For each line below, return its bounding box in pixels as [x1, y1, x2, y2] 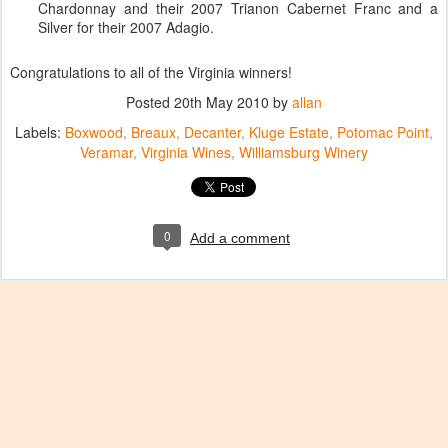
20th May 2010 [174, 92, 269, 112]
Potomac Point [337, 122, 429, 142]
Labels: [15, 122, 65, 142]
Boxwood [65, 122, 123, 142]
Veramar [80, 142, 133, 162]
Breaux [131, 122, 176, 142]
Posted [126, 92, 174, 112]
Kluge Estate [249, 122, 329, 142]
